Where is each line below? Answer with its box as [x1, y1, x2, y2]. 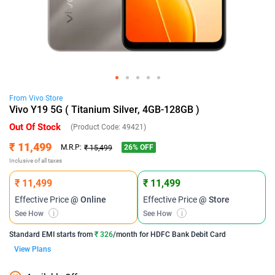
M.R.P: [61, 142, 82, 152]
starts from [55, 230, 93, 239]
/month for [113, 230, 150, 239]
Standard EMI [9, 230, 55, 239]
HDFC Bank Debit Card [150, 230, 226, 239]
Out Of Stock [9, 122, 61, 133]
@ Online [71, 195, 106, 204]
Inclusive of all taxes [9, 157, 62, 164]
